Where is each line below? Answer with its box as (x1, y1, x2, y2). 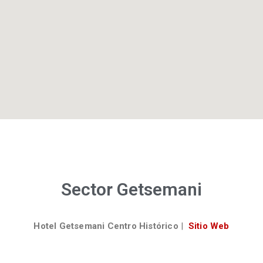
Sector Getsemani (61, 178, 202, 200)
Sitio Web (188, 220, 230, 231)
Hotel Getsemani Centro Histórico (33, 220, 181, 231)
